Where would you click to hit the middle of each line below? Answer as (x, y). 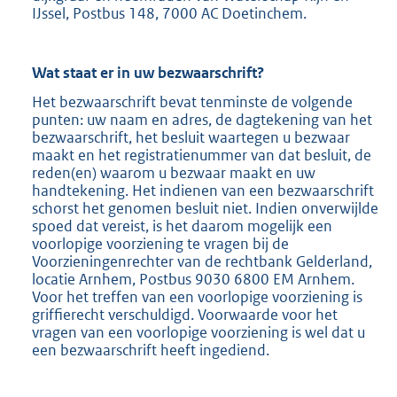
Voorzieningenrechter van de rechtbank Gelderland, (202, 261)
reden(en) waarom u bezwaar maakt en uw (174, 172)
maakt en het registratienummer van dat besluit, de (202, 155)
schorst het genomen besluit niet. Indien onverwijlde (205, 208)
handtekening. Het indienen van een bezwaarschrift (203, 190)
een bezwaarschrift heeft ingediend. (151, 350)
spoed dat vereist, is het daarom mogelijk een (182, 226)
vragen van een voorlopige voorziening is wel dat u (198, 332)
